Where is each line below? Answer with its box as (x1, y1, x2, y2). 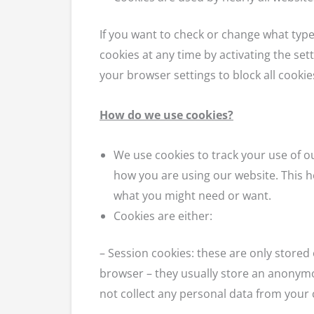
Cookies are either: (114, 207, 212, 224)
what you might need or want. (114, 187, 271, 203)
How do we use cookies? (100, 107, 233, 123)
